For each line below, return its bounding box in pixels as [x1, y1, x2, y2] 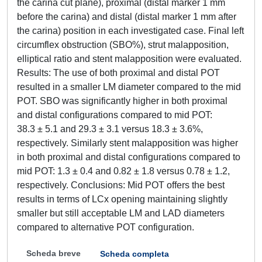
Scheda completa [100, 249, 169, 258]
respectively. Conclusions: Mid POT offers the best [17, 180, 225, 190]
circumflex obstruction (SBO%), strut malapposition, [17, 40, 229, 50]
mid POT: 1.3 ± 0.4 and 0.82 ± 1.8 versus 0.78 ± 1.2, [17, 166, 230, 176]
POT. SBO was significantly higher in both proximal [17, 96, 227, 106]
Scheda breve [26, 249, 81, 258]
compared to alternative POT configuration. [17, 222, 194, 232]
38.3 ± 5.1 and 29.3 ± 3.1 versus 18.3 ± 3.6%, [17, 124, 203, 134]
